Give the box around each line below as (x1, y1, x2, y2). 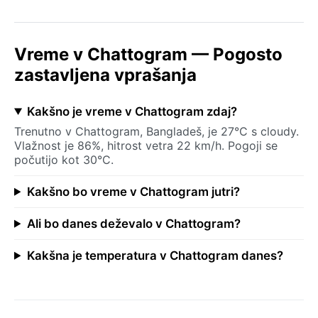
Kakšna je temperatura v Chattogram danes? (26, 248, 283, 263)
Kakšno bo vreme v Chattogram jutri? (26, 184, 240, 199)
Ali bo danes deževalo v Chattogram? (26, 216, 241, 231)
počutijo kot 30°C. (14, 152, 114, 167)
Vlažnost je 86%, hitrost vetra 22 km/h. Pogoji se (14, 138, 278, 153)
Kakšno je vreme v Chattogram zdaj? (26, 104, 237, 119)
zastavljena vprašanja (14, 64, 197, 85)
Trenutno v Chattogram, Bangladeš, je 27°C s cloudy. (14, 124, 299, 138)
